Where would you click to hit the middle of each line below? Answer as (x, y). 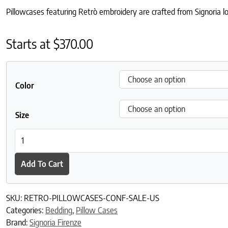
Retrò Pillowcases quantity (59, 134)
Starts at (30, 43)
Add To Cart (42, 164)
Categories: (26, 210)
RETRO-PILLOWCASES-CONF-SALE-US (92, 198)
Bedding (59, 210)
